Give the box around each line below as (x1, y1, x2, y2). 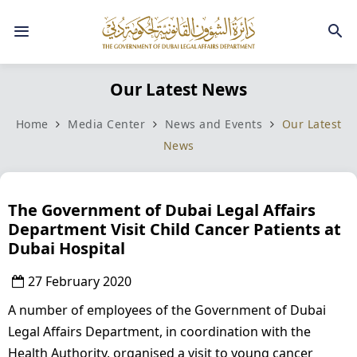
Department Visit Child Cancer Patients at (8, 218, 341, 240)
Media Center (68, 116, 145, 131)
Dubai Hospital (8, 237, 125, 259)
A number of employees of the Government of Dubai (8, 300, 326, 319)
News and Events (164, 116, 266, 131)
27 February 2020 (28, 272, 131, 290)
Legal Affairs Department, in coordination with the (8, 322, 311, 340)
